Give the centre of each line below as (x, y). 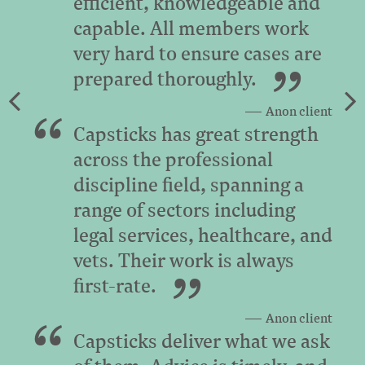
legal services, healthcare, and (203, 234)
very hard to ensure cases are (198, 53)
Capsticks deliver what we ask (202, 340)
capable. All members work (191, 27)
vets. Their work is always (184, 259)
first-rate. (115, 285)
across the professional (173, 158)
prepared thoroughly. (165, 78)
